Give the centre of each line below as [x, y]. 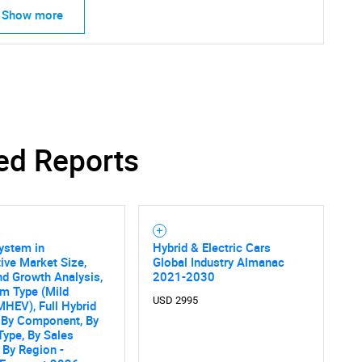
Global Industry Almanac [218, 261]
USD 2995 [175, 300]
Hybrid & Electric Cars [211, 247]
